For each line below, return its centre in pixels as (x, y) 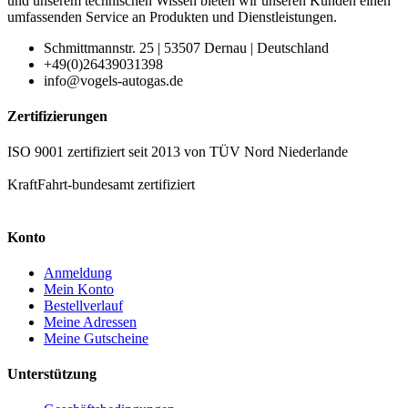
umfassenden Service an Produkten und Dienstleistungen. (172, 16)
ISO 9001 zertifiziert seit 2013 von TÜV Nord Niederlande (178, 152)
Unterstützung (52, 374)
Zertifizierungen (57, 116)
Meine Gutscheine (96, 338)
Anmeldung (78, 272)
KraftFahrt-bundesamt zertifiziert (101, 185)
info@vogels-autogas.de (113, 80)
